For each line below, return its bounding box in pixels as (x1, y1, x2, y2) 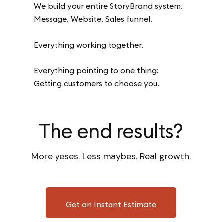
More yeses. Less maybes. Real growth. (31, 150, 191, 163)
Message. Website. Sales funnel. (34, 14, 153, 24)
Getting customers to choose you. (34, 78, 160, 89)
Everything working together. (34, 40, 144, 50)
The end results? (39, 118, 183, 144)
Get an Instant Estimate (66, 199, 156, 210)
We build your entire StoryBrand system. (34, 1, 183, 11)
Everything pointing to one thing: (34, 65, 159, 76)
